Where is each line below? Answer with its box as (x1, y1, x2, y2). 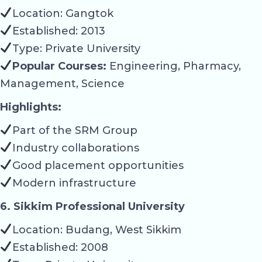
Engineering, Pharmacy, (106, 59, 241, 73)
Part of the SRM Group (12, 123, 137, 137)
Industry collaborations (12, 141, 139, 154)
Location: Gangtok (12, 6, 113, 20)
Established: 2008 (12, 240, 108, 254)
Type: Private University (12, 42, 140, 55)
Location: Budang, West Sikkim (12, 223, 181, 236)
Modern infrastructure (12, 176, 136, 189)
